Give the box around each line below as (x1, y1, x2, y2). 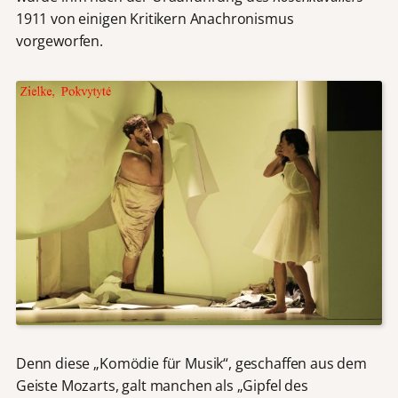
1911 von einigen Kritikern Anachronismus (15, 8, 294, 28)
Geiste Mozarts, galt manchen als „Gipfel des (15, 376, 308, 396)
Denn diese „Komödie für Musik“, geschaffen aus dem (15, 354, 367, 374)
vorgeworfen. (15, 30, 103, 51)
